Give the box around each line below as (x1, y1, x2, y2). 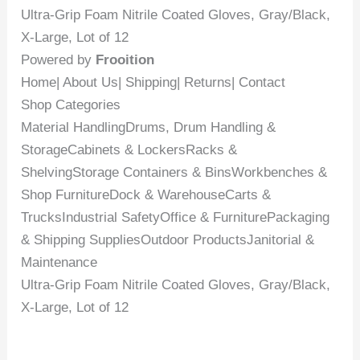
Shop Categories (21, 97, 121, 113)
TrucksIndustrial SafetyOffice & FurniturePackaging (21, 210, 330, 226)
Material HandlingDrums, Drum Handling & (21, 120, 276, 136)
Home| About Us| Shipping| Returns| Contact (21, 75, 286, 91)
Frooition (96, 52, 155, 68)
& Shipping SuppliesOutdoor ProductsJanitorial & (21, 232, 315, 248)
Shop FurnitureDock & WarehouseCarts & (21, 187, 272, 203)
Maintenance (21, 255, 98, 271)
